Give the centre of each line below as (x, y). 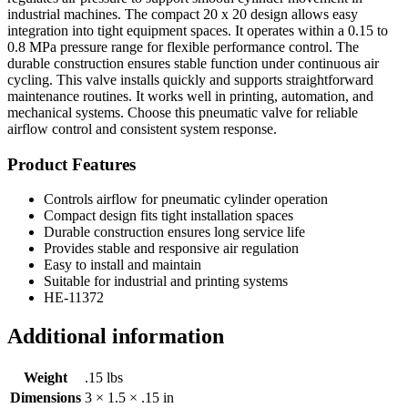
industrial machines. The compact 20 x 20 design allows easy (183, 14)
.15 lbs (104, 378)
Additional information (116, 337)
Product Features (71, 164)
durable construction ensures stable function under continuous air (193, 63)
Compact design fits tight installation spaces (168, 216)
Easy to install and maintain (122, 265)
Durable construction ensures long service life (174, 232)
